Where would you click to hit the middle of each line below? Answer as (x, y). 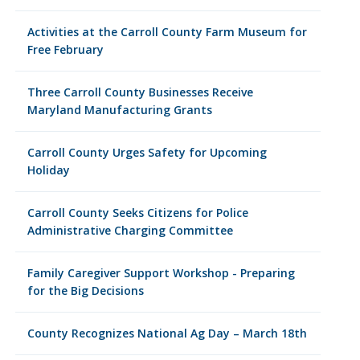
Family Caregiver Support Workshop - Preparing (161, 273)
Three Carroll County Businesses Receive (140, 92)
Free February (65, 49)
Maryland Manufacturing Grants (119, 110)
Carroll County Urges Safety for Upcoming (147, 152)
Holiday (48, 170)
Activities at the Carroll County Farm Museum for (167, 32)
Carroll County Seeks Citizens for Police (137, 213)
